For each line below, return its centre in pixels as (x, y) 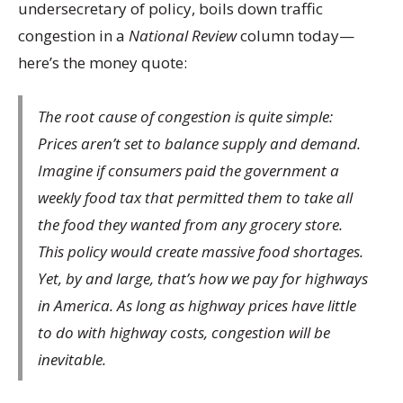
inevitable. (72, 359)
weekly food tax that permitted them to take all (195, 197)
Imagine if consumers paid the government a (188, 170)
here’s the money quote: (103, 62)
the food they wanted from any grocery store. (190, 224)
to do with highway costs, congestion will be (184, 332)
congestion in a (73, 35)
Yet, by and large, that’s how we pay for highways (203, 278)
